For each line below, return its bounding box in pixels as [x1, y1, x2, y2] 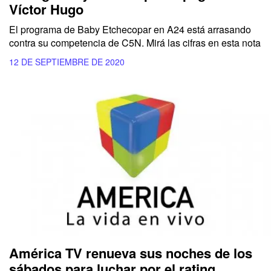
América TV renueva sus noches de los [9, 243, 252, 263]
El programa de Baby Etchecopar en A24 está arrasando [9, 22, 251, 37]
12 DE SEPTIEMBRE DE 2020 [9, 56, 125, 68]
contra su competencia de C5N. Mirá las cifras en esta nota [9, 36, 261, 50]
